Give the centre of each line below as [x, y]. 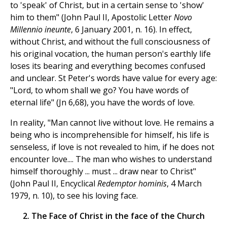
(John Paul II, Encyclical [54, 184]
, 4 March [184, 184]
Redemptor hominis [132, 184]
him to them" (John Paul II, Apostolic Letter [92, 17]
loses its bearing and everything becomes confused [108, 66]
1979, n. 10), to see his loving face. [74, 196]
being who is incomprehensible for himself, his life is [110, 135]
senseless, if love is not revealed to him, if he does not [112, 147]
